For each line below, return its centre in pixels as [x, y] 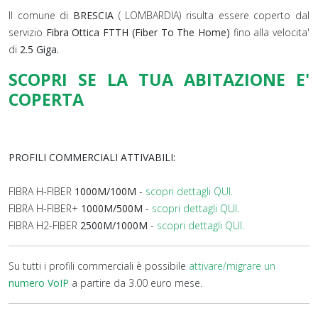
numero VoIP [39, 283]
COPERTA [46, 99]
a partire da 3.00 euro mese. [136, 283]
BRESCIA [96, 15]
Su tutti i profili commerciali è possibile [99, 266]
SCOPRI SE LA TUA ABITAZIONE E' [159, 79]
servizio [27, 32]
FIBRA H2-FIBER [44, 225]
